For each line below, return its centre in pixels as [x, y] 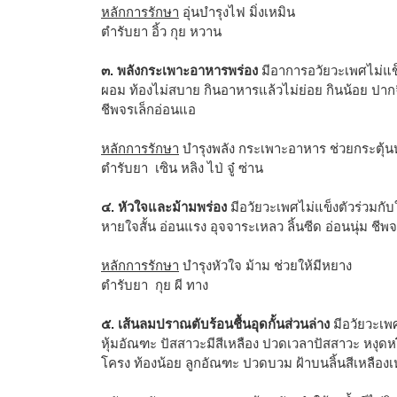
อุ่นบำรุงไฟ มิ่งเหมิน [237, 12]
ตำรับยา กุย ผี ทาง [155, 284]
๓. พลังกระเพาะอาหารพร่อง [179, 70]
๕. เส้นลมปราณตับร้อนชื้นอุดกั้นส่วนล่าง [215, 323]
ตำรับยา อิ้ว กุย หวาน [161, 31]
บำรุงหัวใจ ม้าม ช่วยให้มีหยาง [265, 265]
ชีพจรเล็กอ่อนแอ [148, 109]
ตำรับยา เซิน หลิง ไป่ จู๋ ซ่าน [182, 167]
